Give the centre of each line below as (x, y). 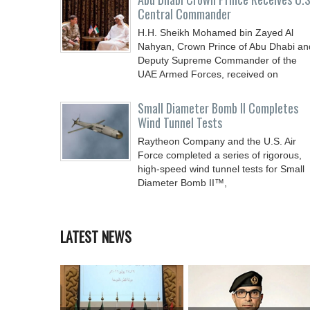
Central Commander (184, 14)
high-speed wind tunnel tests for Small (221, 169)
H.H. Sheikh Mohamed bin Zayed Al (216, 33)
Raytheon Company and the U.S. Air (217, 141)
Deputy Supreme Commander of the (217, 60)
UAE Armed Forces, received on (208, 74)
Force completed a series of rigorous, (220, 155)
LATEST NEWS (96, 237)
